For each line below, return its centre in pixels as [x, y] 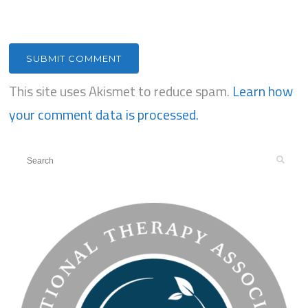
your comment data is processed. [104, 114]
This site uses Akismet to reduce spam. [121, 91]
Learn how [263, 91]
